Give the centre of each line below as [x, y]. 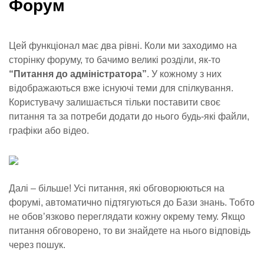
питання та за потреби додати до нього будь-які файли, [129, 116]
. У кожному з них [184, 74]
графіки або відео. [49, 131]
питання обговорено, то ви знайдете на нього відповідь [130, 231]
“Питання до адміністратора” [78, 74]
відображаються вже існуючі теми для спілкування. [121, 88]
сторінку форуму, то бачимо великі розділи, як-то [115, 60]
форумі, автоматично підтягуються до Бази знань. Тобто [132, 202]
